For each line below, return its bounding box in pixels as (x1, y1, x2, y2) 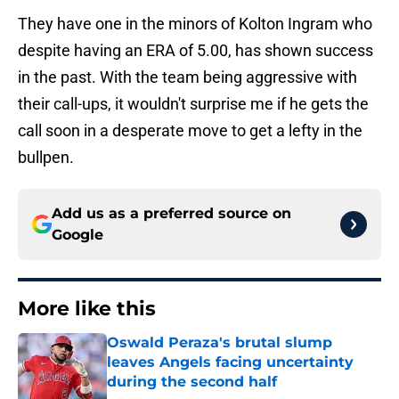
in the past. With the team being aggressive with (18, 68, 357, 87)
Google (52, 226, 103, 244)
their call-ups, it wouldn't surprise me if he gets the (18, 94, 369, 114)
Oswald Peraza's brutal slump (107, 334, 332, 352)
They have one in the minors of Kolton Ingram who (18, 14, 372, 34)
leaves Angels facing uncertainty (107, 354, 354, 371)
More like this (18, 297, 156, 322)
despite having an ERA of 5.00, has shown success (18, 41, 373, 61)
